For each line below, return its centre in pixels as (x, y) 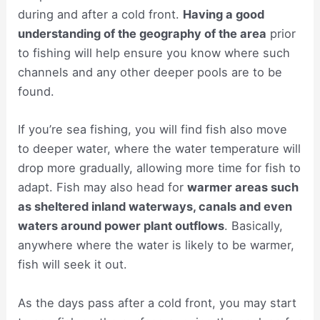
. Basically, (254, 226)
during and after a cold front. (101, 15)
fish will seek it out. (73, 265)
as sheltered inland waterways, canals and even (155, 207)
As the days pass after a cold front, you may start (157, 302)
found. (36, 92)
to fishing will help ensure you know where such (154, 53)
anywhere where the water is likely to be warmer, (156, 245)
